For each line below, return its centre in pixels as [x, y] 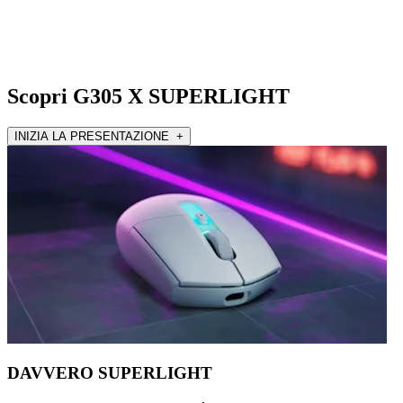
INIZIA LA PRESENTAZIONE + [99, 136]
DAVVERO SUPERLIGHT [110, 373]
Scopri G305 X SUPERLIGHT [148, 96]
